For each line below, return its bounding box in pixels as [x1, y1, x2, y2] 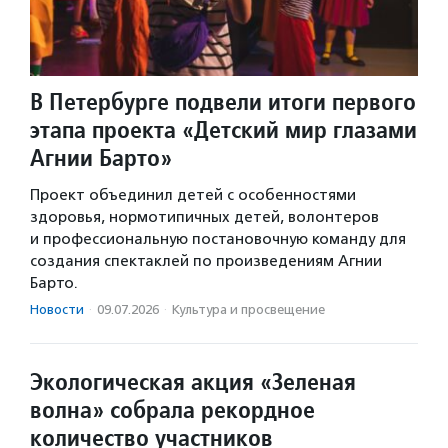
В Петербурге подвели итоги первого [30, 85, 416, 117]
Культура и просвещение [172, 301, 325, 317]
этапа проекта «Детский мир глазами [30, 113, 417, 145]
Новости [30, 301, 84, 317]
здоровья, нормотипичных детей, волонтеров [30, 207, 379, 226]
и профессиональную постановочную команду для [30, 229, 406, 248]
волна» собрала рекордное [30, 393, 315, 425]
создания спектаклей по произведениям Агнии [30, 251, 382, 270]
